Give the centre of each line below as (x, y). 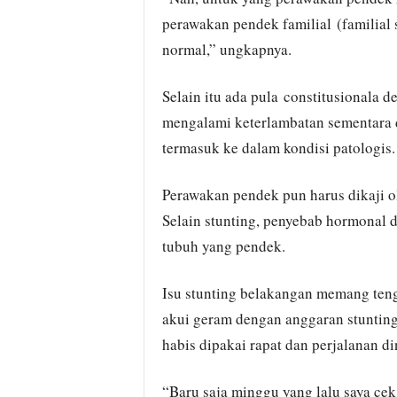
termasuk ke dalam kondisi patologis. (278, 148)
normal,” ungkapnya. (226, 49)
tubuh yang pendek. (223, 246)
